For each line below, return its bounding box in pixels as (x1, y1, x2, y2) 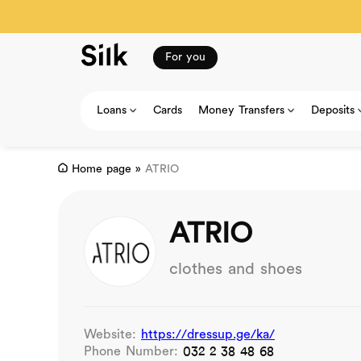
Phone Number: (84, 344, 183, 359)
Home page (72, 163, 131, 176)
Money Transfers (198, 103, 284, 118)
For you (165, 50, 205, 64)
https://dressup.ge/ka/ (141, 327, 275, 342)
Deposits (311, 103, 355, 118)
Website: (84, 327, 141, 342)
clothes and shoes (169, 260, 302, 279)
